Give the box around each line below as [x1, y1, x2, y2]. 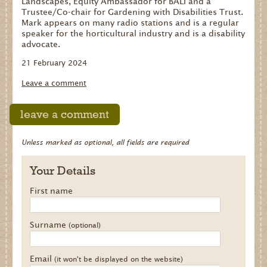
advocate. [21, 39, 60, 49]
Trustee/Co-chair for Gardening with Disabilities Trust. [21, 7, 243, 17]
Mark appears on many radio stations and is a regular [21, 18, 239, 28]
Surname [29, 220, 69, 230]
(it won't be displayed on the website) [54, 254, 183, 264]
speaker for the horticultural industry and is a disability [21, 29, 245, 39]
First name [29, 186, 73, 196]
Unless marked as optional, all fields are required [21, 138, 189, 147]
